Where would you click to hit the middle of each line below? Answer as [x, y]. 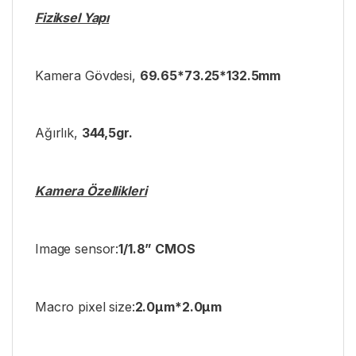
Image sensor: [77, 248]
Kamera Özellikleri [91, 191]
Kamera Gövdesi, [87, 75]
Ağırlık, [58, 133]
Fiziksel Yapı [72, 18]
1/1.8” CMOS [157, 248]
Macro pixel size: [85, 306]
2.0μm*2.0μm [178, 306]
